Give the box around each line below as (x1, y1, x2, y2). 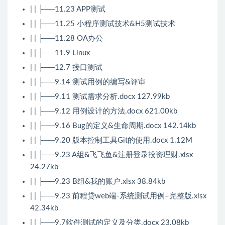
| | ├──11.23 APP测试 (30, 6, 105, 14)
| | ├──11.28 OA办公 (30, 35, 103, 43)
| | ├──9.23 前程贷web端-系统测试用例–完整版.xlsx (30, 192, 206, 200)
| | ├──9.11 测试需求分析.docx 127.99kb (30, 93, 170, 101)
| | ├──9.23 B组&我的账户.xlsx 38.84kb (30, 178, 165, 186)
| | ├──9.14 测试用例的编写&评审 (30, 78, 146, 86)
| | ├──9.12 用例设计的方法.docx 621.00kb (30, 107, 177, 116)
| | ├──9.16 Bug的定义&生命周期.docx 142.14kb (30, 122, 196, 130)
